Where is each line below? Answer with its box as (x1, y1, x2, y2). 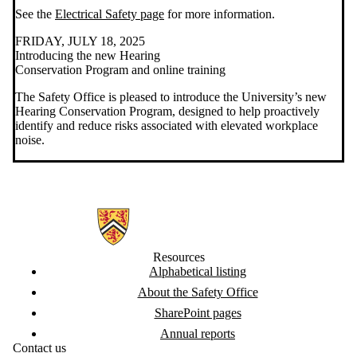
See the (15, 7, 55, 22)
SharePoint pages (154, 306, 241, 320)
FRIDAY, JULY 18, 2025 (15, 34, 145, 49)
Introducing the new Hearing (15, 49, 160, 63)
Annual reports (160, 327, 235, 341)
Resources (152, 250, 205, 265)
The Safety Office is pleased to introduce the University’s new (15, 90, 327, 104)
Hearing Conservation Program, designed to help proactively (15, 104, 320, 119)
